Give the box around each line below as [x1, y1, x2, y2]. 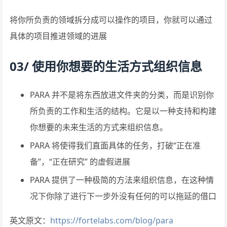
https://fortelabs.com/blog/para [50, 214, 173, 226]
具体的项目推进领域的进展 [10, 30, 107, 42]
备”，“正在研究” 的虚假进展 [30, 156, 130, 167]
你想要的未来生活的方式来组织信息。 [30, 121, 168, 133]
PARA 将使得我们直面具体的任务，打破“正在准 [30, 139, 201, 151]
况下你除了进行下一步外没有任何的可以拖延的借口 [30, 190, 216, 202]
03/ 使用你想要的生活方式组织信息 [10, 57, 202, 74]
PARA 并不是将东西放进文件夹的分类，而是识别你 [30, 89, 214, 100]
